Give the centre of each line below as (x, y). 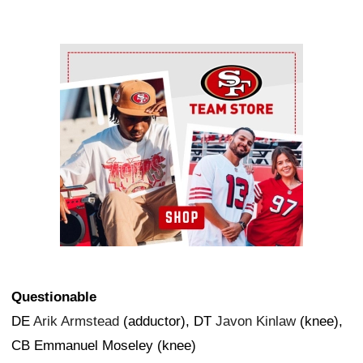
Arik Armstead (76, 322)
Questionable (54, 297)
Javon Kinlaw (256, 322)
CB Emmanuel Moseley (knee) (104, 346)
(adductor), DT (167, 322)
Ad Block (87, 56)
